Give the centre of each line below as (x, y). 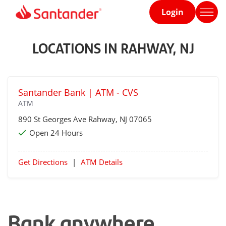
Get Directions (43, 162)
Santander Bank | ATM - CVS (78, 92)
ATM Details (102, 162)
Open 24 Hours (56, 133)
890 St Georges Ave (53, 119)
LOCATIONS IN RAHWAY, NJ (113, 48)
